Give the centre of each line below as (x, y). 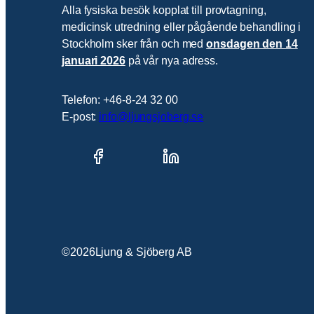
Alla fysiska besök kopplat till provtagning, (164, 10)
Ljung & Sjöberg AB (143, 252)
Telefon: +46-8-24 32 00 (120, 100)
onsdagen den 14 (252, 43)
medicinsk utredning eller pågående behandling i (182, 27)
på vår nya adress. (171, 60)
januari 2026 (94, 60)
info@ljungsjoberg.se (151, 116)
